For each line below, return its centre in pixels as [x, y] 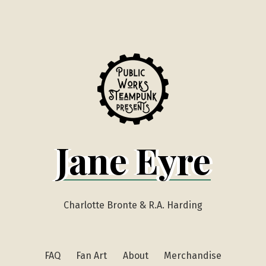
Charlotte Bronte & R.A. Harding [133, 205]
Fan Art [92, 256]
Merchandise [193, 256]
